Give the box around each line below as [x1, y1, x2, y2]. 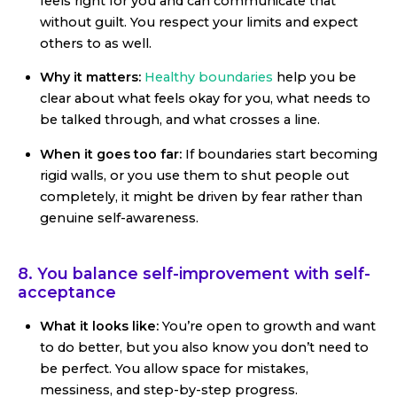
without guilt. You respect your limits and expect [40, 13, 358, 30]
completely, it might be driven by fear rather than [40, 188, 362, 205]
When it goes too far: [40, 145, 182, 162]
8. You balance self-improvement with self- [18, 263, 370, 283]
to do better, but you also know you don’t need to [40, 339, 369, 355]
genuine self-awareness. [40, 209, 198, 226]
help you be [276, 69, 356, 86]
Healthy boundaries [144, 69, 273, 86]
